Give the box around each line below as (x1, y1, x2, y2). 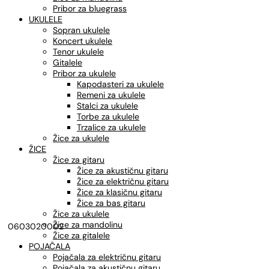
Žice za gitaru (53, 154, 104, 165)
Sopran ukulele (53, 25, 110, 35)
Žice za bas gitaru (77, 198, 145, 208)
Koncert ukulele (53, 35, 112, 46)
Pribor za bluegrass (53, 3, 127, 14)
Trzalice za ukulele (77, 122, 146, 133)
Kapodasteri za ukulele (77, 79, 164, 89)
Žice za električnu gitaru (77, 176, 169, 187)
